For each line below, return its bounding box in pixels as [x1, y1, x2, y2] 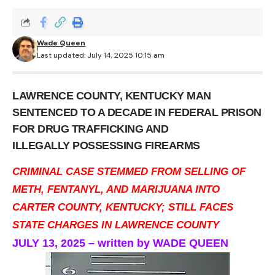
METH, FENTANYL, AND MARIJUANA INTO [12, 183, 220, 195]
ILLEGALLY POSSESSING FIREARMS [12, 139, 200, 152]
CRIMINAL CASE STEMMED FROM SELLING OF [12, 165, 246, 177]
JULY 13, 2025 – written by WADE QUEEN [12, 236, 228, 249]
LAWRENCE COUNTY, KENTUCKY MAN [12, 90, 211, 103]
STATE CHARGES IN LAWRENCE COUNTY [12, 219, 219, 231]
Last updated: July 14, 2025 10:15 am [37, 50, 165, 61]
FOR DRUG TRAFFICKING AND [12, 123, 168, 136]
